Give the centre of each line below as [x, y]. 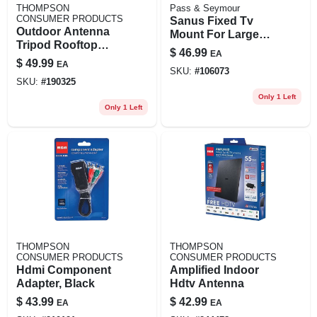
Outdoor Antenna [63, 31]
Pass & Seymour [204, 8]
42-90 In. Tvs [203, 47]
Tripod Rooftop [57, 45]
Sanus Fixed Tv [211, 21]
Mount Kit [42, 58]
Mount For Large [214, 34]
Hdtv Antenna [207, 283]
